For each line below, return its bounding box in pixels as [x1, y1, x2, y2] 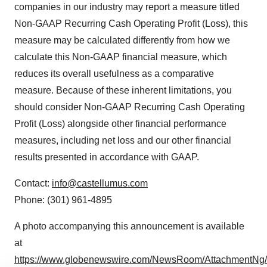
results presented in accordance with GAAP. [14, 152, 199, 162]
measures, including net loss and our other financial [14, 135, 231, 145]
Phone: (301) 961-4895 [14, 195, 112, 205]
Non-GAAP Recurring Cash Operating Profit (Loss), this [14, 18, 248, 29]
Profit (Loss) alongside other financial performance [14, 119, 226, 129]
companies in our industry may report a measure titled [14, 2, 240, 12]
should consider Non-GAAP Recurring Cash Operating [14, 102, 245, 112]
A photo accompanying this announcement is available [14, 221, 244, 231]
